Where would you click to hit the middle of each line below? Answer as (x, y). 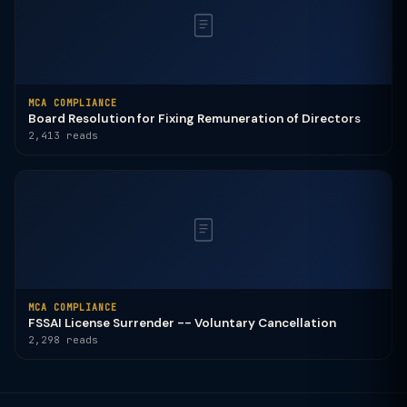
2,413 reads (63, 135)
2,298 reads (63, 340)
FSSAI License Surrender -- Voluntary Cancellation (182, 323)
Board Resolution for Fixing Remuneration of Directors (194, 119)
